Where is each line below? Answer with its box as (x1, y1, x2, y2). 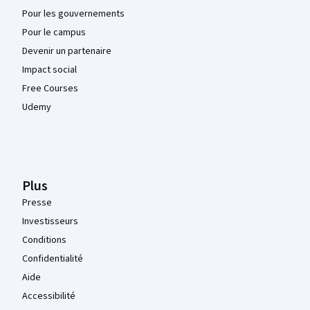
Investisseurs (22, 214, 78, 228)
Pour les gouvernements (22, 6, 125, 21)
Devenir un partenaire (22, 44, 111, 58)
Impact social (22, 62, 77, 77)
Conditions (22, 232, 66, 247)
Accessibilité (22, 289, 75, 303)
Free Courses (22, 81, 78, 95)
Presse (22, 195, 52, 210)
